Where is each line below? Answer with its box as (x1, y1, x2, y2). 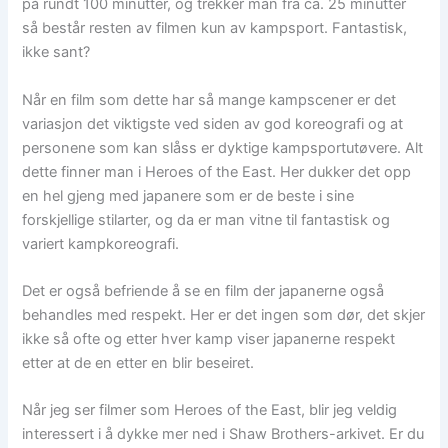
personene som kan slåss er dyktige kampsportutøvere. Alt (22, 138, 424, 157)
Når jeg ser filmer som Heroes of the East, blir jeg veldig (22, 401, 398, 420)
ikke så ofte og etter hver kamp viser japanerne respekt (22, 329, 396, 348)
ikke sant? (22, 43, 91, 62)
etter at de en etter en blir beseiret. (22, 353, 255, 372)
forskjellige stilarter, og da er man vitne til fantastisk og (22, 210, 391, 229)
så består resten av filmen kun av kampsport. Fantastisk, (22, 19, 408, 38)
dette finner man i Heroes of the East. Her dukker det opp (22, 162, 412, 181)
